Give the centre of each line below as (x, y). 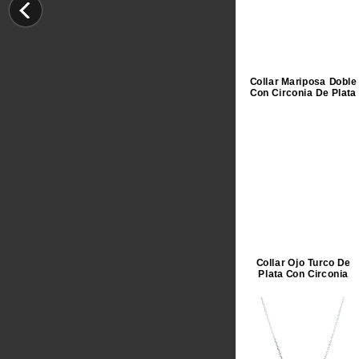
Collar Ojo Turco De (303, 262)
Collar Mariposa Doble (303, 82)
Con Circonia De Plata (303, 93)
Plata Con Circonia (303, 274)
